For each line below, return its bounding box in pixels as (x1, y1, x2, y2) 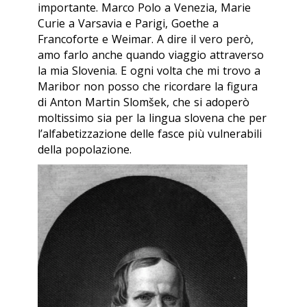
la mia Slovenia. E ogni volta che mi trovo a (38, 62, 260, 78)
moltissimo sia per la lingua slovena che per (38, 110, 267, 125)
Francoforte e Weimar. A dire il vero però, (38, 31, 254, 47)
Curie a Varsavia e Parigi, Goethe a (38, 15, 219, 31)
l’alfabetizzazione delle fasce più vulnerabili (38, 125, 262, 141)
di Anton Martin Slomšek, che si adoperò (38, 94, 249, 110)
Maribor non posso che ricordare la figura (38, 78, 258, 94)
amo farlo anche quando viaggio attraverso (38, 47, 264, 62)
